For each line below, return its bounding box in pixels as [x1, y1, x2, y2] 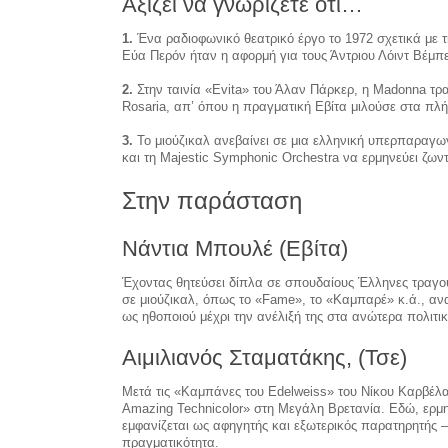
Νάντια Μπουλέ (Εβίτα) [122, 235, 348, 261]
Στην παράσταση [122, 186, 302, 214]
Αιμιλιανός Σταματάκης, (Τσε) [122, 344, 407, 370]
